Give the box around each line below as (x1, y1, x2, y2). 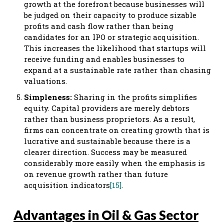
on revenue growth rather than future (24, 168, 168, 179)
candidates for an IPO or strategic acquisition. (24, 31, 199, 42)
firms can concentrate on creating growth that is (24, 124, 209, 135)
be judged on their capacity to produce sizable (24, 9, 196, 20)
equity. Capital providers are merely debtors (24, 102, 189, 113)
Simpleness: (24, 91, 74, 102)
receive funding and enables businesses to (24, 53, 184, 64)
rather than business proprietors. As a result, (24, 113, 195, 124)
